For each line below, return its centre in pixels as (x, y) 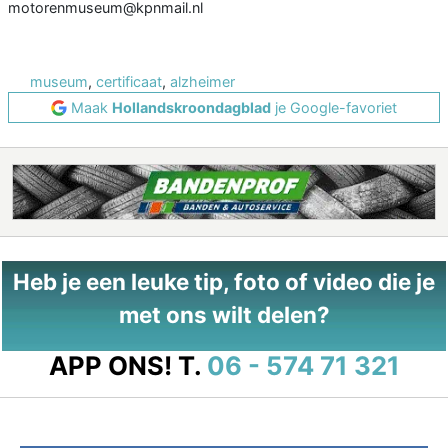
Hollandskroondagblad (191, 108)
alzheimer (202, 82)
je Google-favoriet (334, 108)
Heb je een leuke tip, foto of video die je (224, 282)
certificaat (129, 82)
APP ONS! (110, 366)
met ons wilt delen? (224, 315)
